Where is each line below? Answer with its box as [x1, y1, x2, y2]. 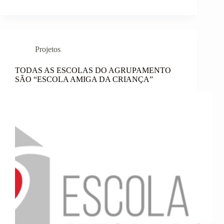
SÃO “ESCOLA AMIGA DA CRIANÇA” [15, 75, 153, 84]
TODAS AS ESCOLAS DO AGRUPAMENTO [15, 66, 171, 75]
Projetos [35, 45, 60, 54]
